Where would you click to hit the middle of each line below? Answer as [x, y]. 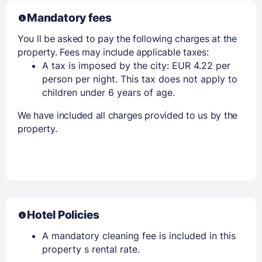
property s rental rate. [91, 249]
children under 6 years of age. [108, 92]
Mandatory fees [69, 18]
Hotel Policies [63, 215]
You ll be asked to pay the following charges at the [127, 38]
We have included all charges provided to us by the [127, 115]
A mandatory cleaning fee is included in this [139, 235]
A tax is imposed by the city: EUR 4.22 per [136, 65]
